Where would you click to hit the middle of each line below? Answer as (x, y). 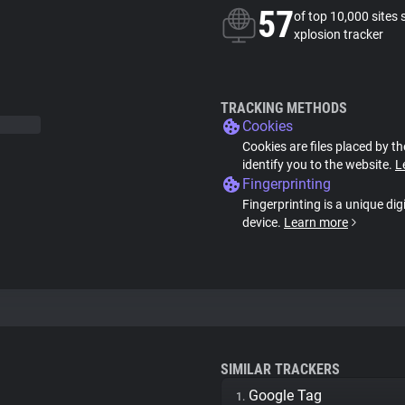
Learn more (316, 222)
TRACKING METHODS (284, 108)
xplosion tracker (339, 34)
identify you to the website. (319, 165)
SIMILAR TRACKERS (280, 369)
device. (263, 222)
